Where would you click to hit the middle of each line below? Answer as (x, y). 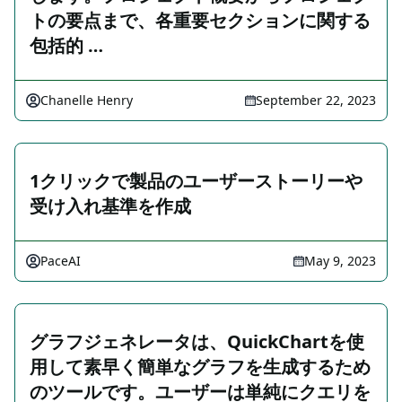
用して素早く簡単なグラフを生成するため (200, 367)
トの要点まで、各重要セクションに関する (200, 21)
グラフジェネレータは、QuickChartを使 (197, 342)
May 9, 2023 (340, 261)
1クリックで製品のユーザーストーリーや (196, 181)
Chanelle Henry (87, 100)
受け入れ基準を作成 (110, 206)
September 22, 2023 (316, 100)
